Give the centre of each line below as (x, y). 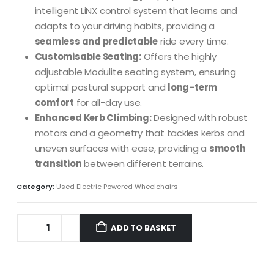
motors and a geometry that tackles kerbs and (139, 133)
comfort (54, 102)
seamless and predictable (96, 41)
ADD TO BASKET (143, 228)
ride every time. (193, 41)
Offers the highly (179, 56)
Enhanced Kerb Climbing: (93, 117)
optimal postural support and (101, 87)
